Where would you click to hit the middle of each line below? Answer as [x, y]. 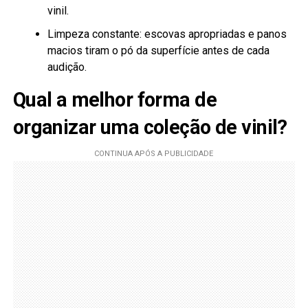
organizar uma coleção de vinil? [150, 128]
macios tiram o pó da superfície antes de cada [158, 51]
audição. [67, 67]
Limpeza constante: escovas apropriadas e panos [167, 34]
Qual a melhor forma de [114, 100]
